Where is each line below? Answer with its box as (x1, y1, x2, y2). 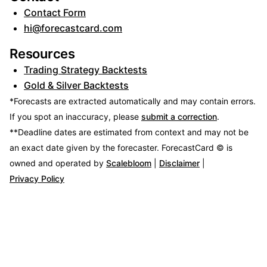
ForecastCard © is (162, 142, 232, 153)
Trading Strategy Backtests (24, 63, 147, 76)
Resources (10, 45, 76, 61)
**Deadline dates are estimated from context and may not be (10, 126, 249, 137)
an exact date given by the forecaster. (10, 142, 162, 153)
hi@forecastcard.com (24, 22, 122, 35)
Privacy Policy (10, 173, 64, 184)
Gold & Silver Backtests (24, 79, 129, 91)
